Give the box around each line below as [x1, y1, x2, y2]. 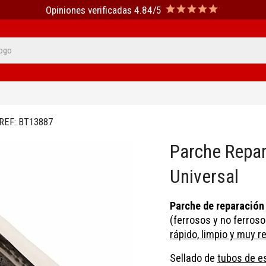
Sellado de [170, 252, 217, 265]
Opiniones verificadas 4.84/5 [45, 4, 161, 16]
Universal [170, 166, 239, 188]
